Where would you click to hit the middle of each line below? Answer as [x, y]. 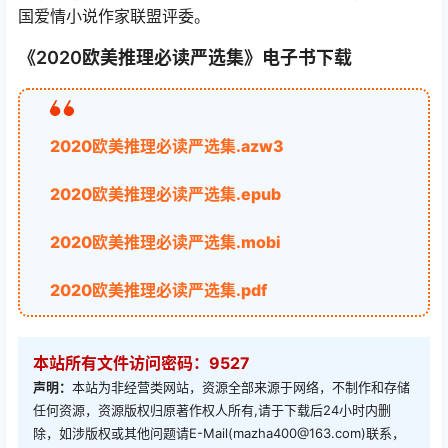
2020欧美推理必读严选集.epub [165, 193]
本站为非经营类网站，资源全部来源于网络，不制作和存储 [241, 386]
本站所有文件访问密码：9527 [141, 362]
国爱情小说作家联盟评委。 [114, 15]
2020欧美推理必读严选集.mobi [165, 242]
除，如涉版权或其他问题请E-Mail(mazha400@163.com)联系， [219, 432]
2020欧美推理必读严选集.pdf [158, 290]
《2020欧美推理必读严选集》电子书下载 [185, 57]
